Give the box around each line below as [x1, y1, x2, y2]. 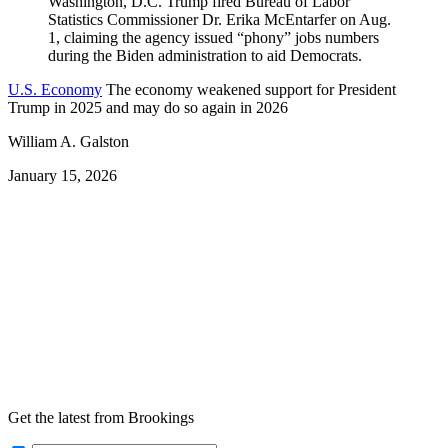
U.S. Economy [8, 80, 102, 98]
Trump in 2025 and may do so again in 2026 [8, 98, 288, 116]
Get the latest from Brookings [8, 408, 194, 426]
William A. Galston [8, 132, 129, 150]
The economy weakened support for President [106, 80, 396, 98]
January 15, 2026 [8, 166, 117, 184]
